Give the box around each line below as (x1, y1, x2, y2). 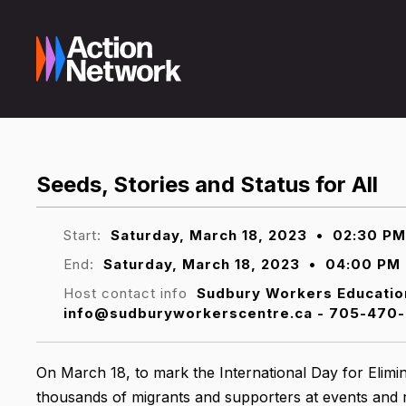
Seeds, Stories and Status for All (36, 171, 378, 198)
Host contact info (63, 284, 192, 302)
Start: (63, 226, 101, 244)
